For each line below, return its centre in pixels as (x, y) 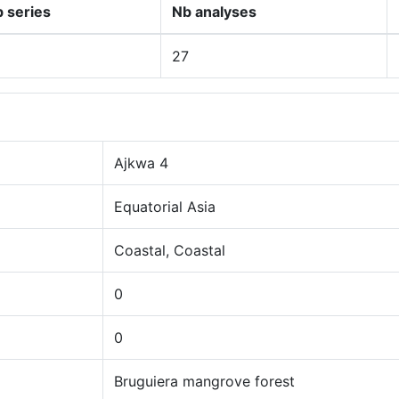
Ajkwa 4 (141, 163)
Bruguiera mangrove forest (204, 381)
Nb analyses (214, 12)
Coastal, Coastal (170, 250)
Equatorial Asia (165, 207)
